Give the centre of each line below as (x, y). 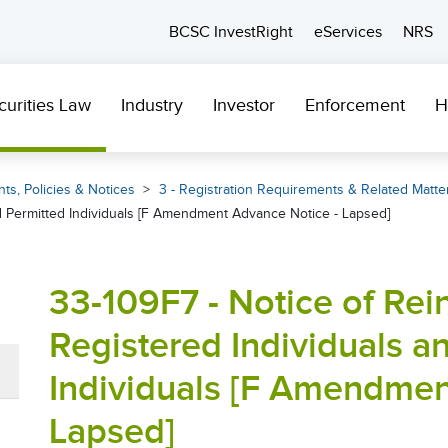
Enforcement (355, 105)
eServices (348, 32)
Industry (152, 105)
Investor (244, 105)
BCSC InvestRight (231, 32)
